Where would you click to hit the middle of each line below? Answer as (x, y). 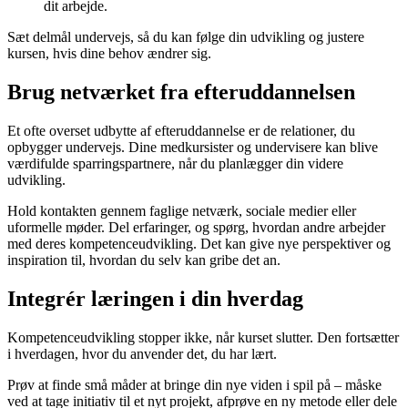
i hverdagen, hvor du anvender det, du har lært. (142, 353)
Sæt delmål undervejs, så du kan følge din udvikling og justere (186, 37)
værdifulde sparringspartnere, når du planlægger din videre (175, 163)
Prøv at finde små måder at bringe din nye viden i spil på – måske (194, 384)
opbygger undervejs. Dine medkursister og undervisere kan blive (193, 147)
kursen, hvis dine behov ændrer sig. (109, 54)
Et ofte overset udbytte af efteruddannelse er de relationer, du (181, 130)
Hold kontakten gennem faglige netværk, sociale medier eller (182, 210)
